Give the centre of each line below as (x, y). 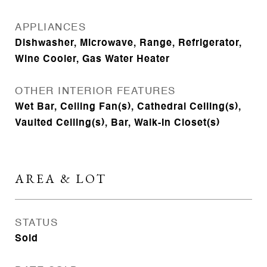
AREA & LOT (61, 178)
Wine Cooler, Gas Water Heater (92, 60)
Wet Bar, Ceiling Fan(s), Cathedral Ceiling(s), (128, 107)
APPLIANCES (50, 28)
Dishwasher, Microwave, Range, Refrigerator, (128, 44)
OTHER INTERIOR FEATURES (95, 91)
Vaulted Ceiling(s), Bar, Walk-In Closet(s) (117, 123)
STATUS (36, 223)
